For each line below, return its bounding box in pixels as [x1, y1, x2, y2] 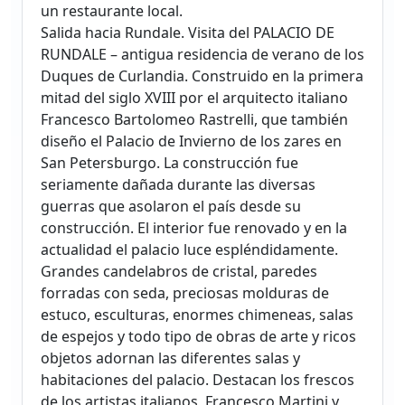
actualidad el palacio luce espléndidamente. [41, 240, 338, 260]
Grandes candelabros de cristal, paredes [41, 261, 317, 282]
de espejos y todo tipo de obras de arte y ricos [41, 326, 356, 347]
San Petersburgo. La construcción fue [41, 153, 298, 174]
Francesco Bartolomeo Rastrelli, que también [41, 109, 348, 130]
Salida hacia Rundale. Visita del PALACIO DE [41, 23, 334, 43]
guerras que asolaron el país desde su [41, 196, 301, 217]
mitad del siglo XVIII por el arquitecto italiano [41, 88, 348, 108]
